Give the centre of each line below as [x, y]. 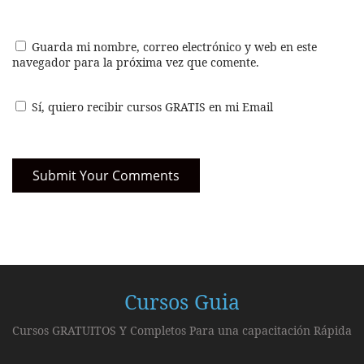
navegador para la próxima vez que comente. [136, 63]
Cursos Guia [182, 302]
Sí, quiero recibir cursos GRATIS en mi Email [151, 107]
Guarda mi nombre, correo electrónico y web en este [174, 47]
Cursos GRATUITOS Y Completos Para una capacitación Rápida [182, 331]
